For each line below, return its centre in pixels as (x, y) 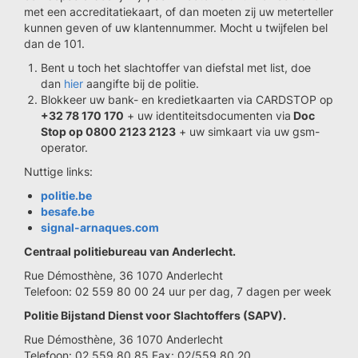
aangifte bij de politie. (141, 84)
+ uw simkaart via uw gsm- (248, 131)
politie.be (66, 195)
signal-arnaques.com (100, 227)
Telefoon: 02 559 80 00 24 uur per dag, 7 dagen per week (178, 291)
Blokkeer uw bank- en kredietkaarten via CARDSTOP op (187, 99)
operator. (64, 147)
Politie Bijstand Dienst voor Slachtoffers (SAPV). (155, 315)
